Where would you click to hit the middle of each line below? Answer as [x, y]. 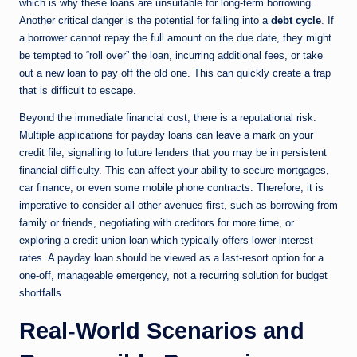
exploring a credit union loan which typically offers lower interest [166, 241]
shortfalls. [42, 293]
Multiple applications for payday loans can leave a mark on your [166, 135]
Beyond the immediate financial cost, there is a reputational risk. [168, 118]
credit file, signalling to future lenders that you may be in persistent [173, 153]
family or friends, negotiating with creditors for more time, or [157, 223]
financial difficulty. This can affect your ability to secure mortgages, [174, 171]
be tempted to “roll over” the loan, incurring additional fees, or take [171, 56]
